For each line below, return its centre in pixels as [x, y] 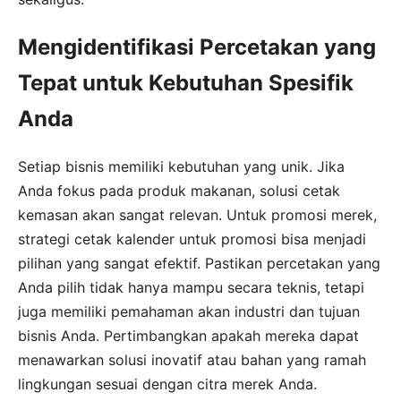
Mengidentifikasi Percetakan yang [197, 47]
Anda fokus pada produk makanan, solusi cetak [179, 191]
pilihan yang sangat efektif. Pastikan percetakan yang [199, 264]
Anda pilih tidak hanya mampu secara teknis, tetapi [191, 288]
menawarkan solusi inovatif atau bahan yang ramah [192, 360]
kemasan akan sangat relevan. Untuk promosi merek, [197, 215]
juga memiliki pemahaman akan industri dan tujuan [189, 312]
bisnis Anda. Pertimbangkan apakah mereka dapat [188, 336]
